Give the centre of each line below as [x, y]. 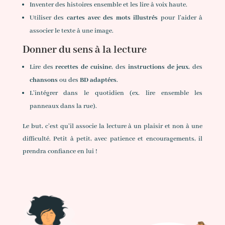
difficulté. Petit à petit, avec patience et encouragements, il [113, 139]
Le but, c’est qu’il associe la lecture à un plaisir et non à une [113, 127]
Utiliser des [48, 18]
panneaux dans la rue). [63, 106]
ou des [69, 80]
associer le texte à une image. [71, 31]
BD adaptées [98, 80]
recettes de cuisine [84, 67]
